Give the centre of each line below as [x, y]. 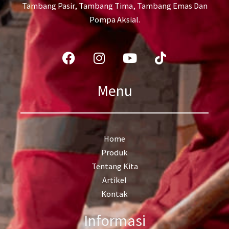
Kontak [114, 194]
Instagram [125, 51]
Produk [114, 153]
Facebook [93, 51]
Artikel [114, 180]
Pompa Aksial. [114, 19]
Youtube [151, 51]
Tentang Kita [114, 166]
